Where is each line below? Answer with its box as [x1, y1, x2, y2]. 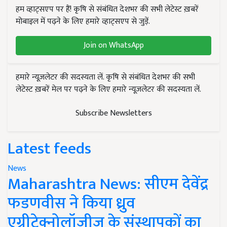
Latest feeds [8, 135, 91, 162]
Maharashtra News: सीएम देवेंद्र [8, 170, 208, 198]
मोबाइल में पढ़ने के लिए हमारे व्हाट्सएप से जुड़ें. [16, 14, 150, 28]
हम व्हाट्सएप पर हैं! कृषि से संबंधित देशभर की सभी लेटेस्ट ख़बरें [16, 2, 199, 16]
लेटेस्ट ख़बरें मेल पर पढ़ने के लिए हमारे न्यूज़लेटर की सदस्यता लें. [16, 82, 201, 96]
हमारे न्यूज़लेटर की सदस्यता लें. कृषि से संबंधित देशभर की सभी [16, 70, 195, 84]
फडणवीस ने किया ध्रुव [8, 190, 135, 217]
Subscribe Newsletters [75, 106, 152, 120]
